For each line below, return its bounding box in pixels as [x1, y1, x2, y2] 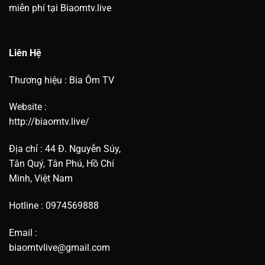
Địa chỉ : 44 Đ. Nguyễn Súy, [9, 143, 121, 155]
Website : [9, 101, 47, 113]
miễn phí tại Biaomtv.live [9, 2, 111, 14]
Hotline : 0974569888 [9, 199, 99, 211]
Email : [9, 227, 37, 238]
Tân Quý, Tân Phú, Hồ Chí [9, 158, 114, 170]
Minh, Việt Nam [9, 173, 73, 185]
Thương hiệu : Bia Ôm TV [9, 74, 114, 86]
